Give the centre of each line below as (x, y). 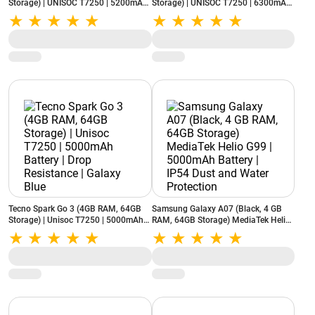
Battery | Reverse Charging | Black (215, 14)
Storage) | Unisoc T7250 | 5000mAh (76, 220)
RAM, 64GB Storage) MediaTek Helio (221, 220)
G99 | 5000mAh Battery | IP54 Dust (218, 231)
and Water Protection (192, 243)
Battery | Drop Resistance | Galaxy (23, 231)
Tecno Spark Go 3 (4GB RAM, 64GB (75, 209)
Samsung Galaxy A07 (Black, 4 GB (217, 209)
